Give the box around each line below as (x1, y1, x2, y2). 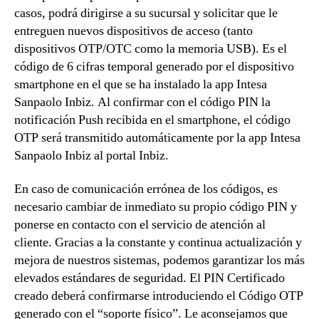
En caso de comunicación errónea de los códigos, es (14, 181, 278, 197)
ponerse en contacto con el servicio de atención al (14, 216, 266, 233)
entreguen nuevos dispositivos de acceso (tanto (14, 22, 253, 39)
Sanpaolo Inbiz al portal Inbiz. (14, 147, 169, 164)
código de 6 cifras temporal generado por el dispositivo (14, 58, 294, 75)
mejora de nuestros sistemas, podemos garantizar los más (14, 252, 305, 268)
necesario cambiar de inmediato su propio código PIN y (14, 199, 297, 215)
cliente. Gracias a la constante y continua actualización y (14, 234, 302, 251)
